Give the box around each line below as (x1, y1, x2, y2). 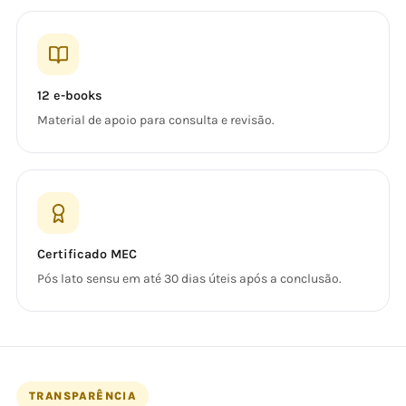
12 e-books (37, 88, 102, 103)
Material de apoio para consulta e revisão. (37, 112, 275, 128)
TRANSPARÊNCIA (29, 390, 137, 402)
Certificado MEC (37, 246, 137, 262)
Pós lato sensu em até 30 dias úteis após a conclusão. (37, 271, 342, 286)
